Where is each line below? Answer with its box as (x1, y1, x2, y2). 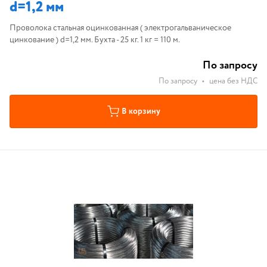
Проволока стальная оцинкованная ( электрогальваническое (10, 22, 231, 34)
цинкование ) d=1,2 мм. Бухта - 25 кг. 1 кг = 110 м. (10, 34, 180, 46)
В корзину (121, 105, 160, 117)
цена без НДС (209, 76, 257, 87)
